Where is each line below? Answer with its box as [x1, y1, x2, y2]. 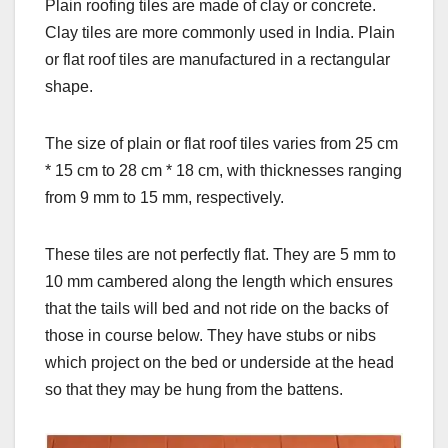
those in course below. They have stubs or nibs [45, 326, 376, 344]
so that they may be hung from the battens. [45, 380, 343, 398]
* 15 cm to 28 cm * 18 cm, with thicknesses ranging [45, 161, 402, 179]
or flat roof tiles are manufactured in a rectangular [45, 50, 390, 68]
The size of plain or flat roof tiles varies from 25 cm [45, 134, 398, 152]
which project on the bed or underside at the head [45, 353, 394, 371]
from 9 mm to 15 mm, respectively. [45, 188, 284, 206]
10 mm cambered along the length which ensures [45, 272, 393, 290]
